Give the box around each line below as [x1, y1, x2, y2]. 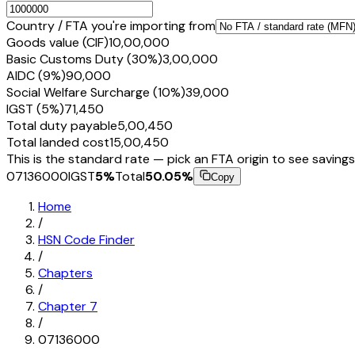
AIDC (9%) [6, 67, 66, 84]
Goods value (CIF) [6, 33, 109, 51]
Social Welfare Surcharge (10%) [6, 83, 185, 101]
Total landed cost [6, 133, 109, 151]
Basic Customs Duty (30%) [6, 50, 162, 67]
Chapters [38, 264, 93, 281]
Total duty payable [6, 116, 117, 134]
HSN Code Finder [38, 231, 135, 248]
